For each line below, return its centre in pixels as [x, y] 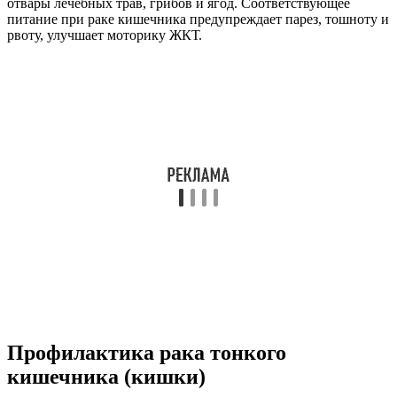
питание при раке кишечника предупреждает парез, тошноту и [198, 19]
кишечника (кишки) [106, 377]
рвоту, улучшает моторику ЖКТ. [105, 35]
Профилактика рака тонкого [147, 353]
